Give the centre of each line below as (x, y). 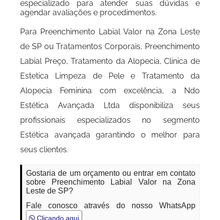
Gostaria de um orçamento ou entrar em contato (111, 173)
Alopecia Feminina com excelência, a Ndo (110, 91)
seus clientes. (44, 150)
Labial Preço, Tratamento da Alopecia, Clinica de (110, 61)
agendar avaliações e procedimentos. (89, 13)
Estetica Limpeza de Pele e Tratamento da (110, 76)
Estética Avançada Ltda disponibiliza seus (110, 105)
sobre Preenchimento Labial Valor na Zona (111, 182)
